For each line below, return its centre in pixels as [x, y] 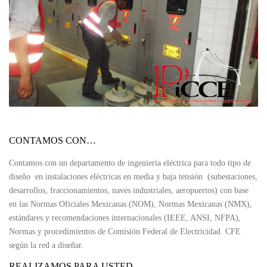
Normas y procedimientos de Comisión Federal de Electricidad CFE [125, 232]
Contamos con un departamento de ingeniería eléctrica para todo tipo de [130, 163]
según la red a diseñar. [46, 246]
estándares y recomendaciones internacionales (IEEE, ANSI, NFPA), [125, 218]
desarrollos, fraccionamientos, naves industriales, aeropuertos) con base [129, 191]
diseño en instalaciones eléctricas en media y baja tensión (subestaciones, [133, 177]
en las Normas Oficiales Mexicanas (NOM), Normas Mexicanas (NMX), [131, 204]
